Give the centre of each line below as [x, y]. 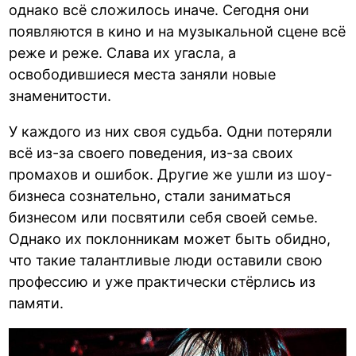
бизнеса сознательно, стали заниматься [150, 195]
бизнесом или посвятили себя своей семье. [164, 217]
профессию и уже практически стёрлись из [163, 281]
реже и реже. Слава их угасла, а [123, 52]
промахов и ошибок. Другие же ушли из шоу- [171, 174]
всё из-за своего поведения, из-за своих [151, 153]
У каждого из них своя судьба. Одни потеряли [171, 131]
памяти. [37, 303]
